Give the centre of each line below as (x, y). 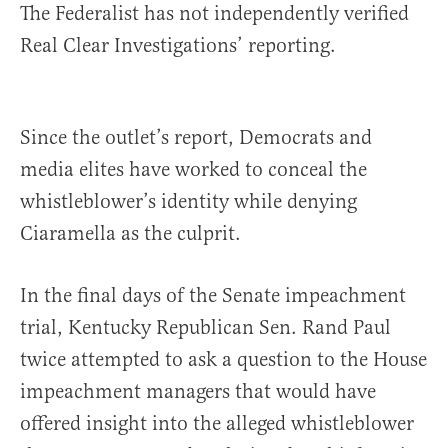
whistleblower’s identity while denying (188, 202)
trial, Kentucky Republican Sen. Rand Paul (205, 328)
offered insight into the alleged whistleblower (217, 424)
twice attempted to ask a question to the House (223, 360)
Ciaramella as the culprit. (130, 234)
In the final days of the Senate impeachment (213, 296)
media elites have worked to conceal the (193, 170)
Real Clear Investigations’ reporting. (178, 46)
